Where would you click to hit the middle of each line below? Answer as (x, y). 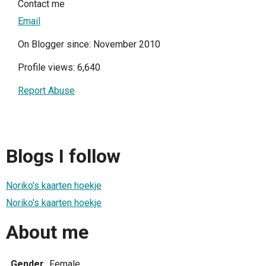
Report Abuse (46, 91)
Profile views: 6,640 (59, 68)
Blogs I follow (63, 156)
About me (47, 232)
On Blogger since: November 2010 (89, 45)
